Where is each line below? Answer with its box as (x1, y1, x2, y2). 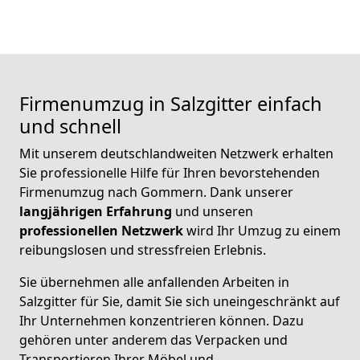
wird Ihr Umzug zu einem (186, 222, 341, 240)
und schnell (19, 113, 121, 140)
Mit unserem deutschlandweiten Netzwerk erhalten (19, 145, 333, 163)
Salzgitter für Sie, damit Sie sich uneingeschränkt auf (19, 292, 340, 311)
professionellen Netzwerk (19, 222, 186, 240)
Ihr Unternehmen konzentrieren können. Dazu (19, 312, 304, 330)
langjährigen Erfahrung (19, 202, 172, 221)
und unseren (172, 202, 253, 221)
